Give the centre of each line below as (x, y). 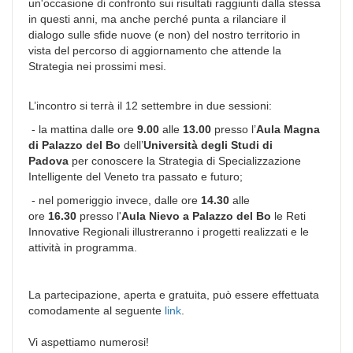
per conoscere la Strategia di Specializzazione (185, 160)
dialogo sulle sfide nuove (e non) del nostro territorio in (164, 34)
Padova (48, 160)
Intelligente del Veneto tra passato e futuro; (136, 176)
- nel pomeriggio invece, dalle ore (115, 200)
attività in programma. (84, 247)
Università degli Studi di (208, 145)
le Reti (288, 216)
